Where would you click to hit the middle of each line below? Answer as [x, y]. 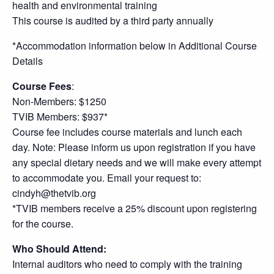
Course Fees [42, 86]
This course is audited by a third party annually [113, 20]
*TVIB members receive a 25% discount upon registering [135, 208]
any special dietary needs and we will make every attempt [137, 162]
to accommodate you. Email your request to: [107, 178]
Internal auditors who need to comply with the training [127, 264]
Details [28, 61]
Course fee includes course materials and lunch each [127, 132]
